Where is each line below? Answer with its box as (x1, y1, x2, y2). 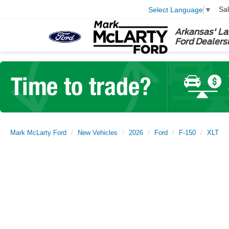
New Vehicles (78, 129, 118, 136)
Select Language (148, 5, 203, 14)
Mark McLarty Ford (10, 129, 66, 136)
